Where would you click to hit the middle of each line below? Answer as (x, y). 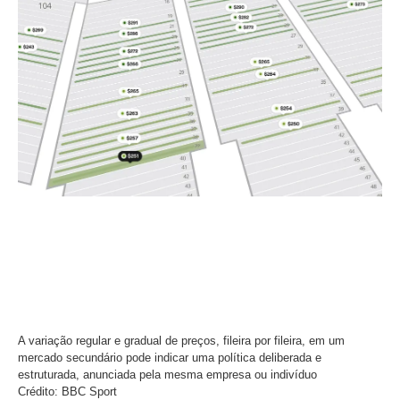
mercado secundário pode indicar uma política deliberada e (170, 358)
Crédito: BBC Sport (67, 392)
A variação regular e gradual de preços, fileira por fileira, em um (181, 341)
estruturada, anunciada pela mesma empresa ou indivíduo (167, 375)
